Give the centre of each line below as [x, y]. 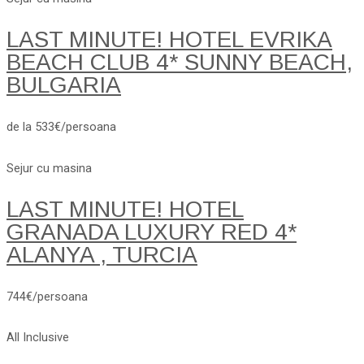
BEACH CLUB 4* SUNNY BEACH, [180, 63]
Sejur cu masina [49, 168]
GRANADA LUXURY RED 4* [152, 232]
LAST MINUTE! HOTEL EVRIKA [169, 40]
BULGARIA [64, 85]
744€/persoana [47, 296]
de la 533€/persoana [61, 127]
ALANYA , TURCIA [102, 254]
